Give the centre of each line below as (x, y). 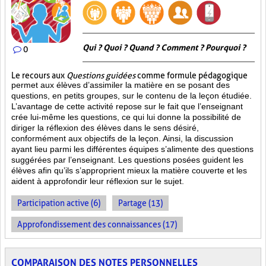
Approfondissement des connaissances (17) (97, 224)
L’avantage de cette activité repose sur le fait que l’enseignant (127, 106)
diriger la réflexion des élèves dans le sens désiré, (105, 128)
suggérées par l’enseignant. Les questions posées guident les (127, 160)
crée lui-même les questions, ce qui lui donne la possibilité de (126, 117)
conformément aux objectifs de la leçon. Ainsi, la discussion (122, 138)
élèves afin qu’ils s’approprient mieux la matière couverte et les (129, 170)
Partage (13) (140, 203)
